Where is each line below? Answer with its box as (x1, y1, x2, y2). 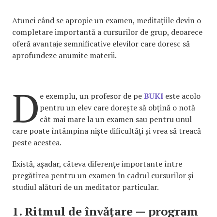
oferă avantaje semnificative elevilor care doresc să (12, 38, 190, 49)
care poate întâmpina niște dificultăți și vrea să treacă (12, 125, 201, 136)
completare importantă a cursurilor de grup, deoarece (12, 26, 202, 37)
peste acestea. (12, 137, 62, 148)
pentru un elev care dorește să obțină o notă (40, 102, 195, 113)
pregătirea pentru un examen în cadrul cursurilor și (12, 170, 193, 181)
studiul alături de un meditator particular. (12, 181, 159, 192)
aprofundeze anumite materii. (12, 49, 117, 61)
